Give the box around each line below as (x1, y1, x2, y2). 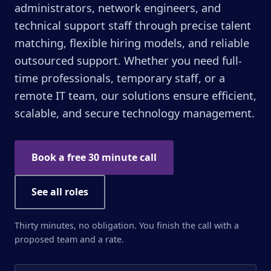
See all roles (31, 185, 88, 198)
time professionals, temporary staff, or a (15, 71, 225, 85)
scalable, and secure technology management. (15, 106, 255, 120)
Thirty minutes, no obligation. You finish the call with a (15, 220, 239, 231)
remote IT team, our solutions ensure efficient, (15, 88, 256, 103)
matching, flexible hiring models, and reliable (15, 36, 249, 50)
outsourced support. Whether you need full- (15, 53, 242, 68)
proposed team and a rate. (15, 233, 124, 245)
